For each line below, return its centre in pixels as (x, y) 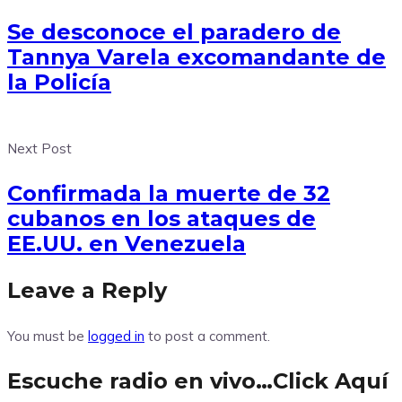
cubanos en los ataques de (162, 219)
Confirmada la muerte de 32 (169, 194)
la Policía (59, 83)
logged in (116, 336)
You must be (48, 336)
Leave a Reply (87, 291)
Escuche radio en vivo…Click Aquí (198, 381)
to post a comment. (207, 336)
